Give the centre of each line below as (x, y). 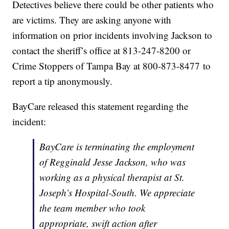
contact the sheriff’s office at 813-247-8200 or (102, 51)
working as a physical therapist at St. (112, 177)
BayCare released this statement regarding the (100, 106)
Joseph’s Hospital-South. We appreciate (117, 193)
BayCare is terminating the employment (117, 147)
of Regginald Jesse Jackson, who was (113, 162)
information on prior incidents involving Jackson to (112, 35)
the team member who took (93, 208)
